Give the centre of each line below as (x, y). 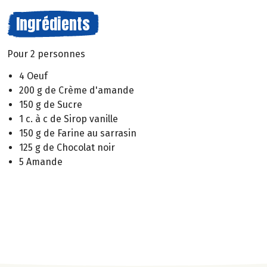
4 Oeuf (33, 76)
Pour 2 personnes (46, 54)
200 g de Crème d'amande (77, 90)
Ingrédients (53, 24)
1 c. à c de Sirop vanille (69, 119)
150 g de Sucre (51, 104)
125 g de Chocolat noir (67, 147)
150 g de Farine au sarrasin (78, 133)
